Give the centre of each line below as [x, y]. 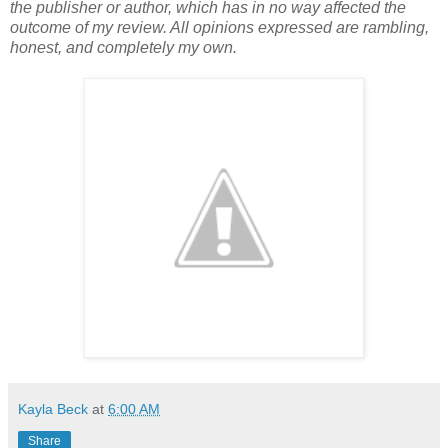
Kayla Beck [53, 409]
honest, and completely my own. [123, 48]
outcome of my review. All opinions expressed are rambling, [219, 28]
